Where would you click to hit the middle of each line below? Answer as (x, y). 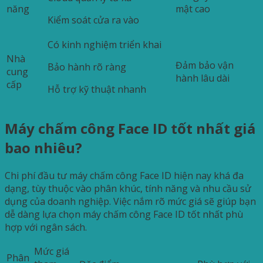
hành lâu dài (203, 78)
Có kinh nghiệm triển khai (104, 44)
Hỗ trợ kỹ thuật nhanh (97, 89)
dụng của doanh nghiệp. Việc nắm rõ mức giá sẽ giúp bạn (130, 201)
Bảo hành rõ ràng (87, 67)
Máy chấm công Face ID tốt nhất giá (130, 128)
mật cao (193, 9)
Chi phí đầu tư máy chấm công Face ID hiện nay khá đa (124, 175)
